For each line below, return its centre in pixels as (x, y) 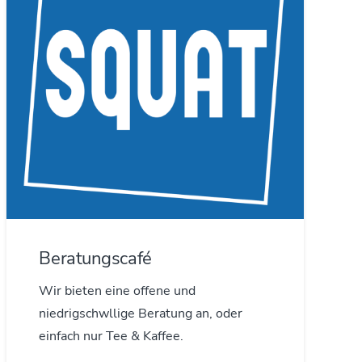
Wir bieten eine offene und (118, 291)
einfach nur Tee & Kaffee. (112, 337)
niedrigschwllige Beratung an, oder (141, 314)
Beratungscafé (95, 258)
